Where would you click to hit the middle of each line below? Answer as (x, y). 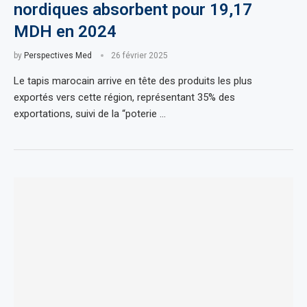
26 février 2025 (139, 55)
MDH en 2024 (65, 31)
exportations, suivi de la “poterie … (90, 113)
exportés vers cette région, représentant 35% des (124, 97)
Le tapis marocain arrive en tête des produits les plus (133, 81)
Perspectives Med (58, 55)
